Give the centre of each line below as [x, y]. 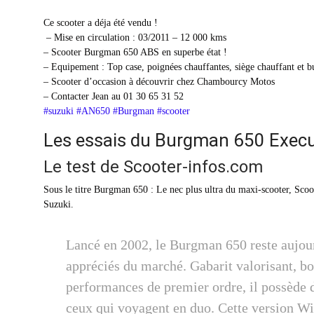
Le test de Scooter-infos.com [153, 167]
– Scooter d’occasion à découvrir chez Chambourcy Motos [159, 82]
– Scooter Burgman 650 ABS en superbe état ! [135, 52]
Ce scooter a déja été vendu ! [101, 23]
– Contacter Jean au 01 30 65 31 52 [114, 96]
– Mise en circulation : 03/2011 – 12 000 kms [135, 37]
